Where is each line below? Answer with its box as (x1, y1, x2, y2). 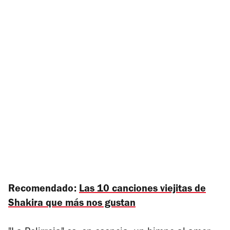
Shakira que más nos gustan (8, 199, 136, 209)
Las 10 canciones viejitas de (79, 184, 206, 195)
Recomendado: (8, 184, 79, 195)
